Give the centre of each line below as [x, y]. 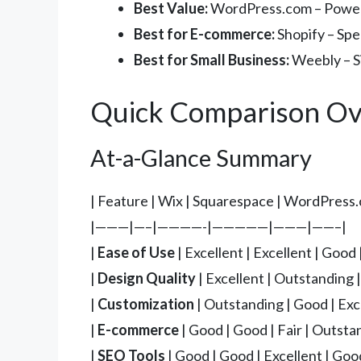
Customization [146, 304]
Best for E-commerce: [204, 34]
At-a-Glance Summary [201, 158]
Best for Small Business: [212, 60]
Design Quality [147, 278]
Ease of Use [136, 253]
